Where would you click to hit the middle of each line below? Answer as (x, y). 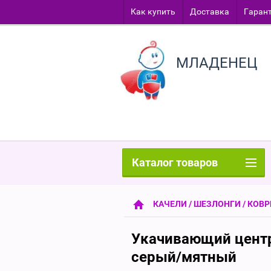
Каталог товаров (175, 162)
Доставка (210, 11)
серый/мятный (184, 257)
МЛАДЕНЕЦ (217, 63)
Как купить (153, 11)
